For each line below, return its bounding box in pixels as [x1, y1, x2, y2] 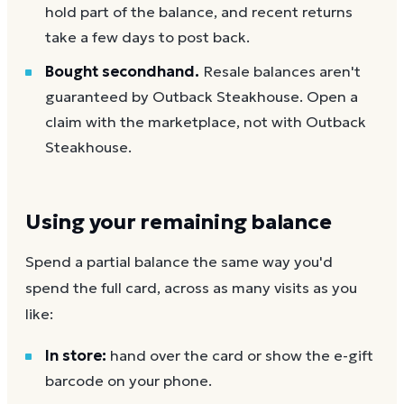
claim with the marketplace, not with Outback [45, 112, 366, 132]
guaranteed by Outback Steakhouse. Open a [45, 87, 358, 106]
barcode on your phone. [45, 372, 212, 391]
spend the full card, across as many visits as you [25, 279, 357, 298]
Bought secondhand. [45, 61, 199, 81]
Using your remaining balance [25, 208, 332, 234]
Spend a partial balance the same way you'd [25, 252, 333, 272]
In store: [45, 346, 106, 366]
